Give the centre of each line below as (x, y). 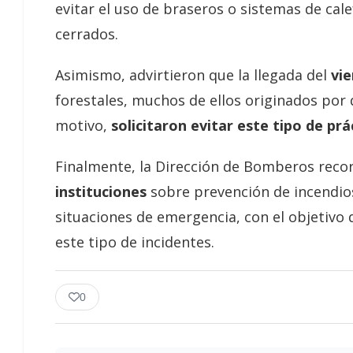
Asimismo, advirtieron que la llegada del (191, 74)
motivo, (83, 125)
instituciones (101, 191)
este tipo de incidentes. (135, 242)
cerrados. (87, 33)
